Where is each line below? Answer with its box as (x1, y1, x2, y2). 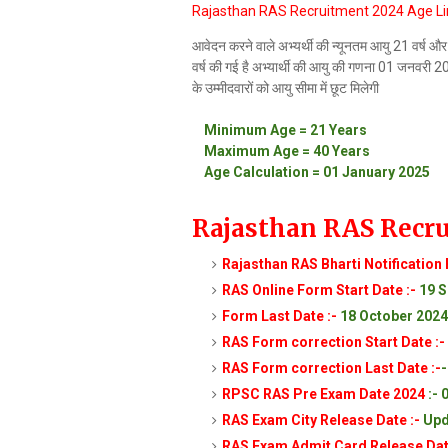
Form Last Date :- (222, 308, 337, 324)
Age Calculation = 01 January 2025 (192, 164, 430, 180)
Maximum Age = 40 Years (192, 143, 370, 159)
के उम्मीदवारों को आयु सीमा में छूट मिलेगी (192, 80, 379, 96)
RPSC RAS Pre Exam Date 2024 (222, 386, 428, 402)
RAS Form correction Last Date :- (222, 360, 441, 376)
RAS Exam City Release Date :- (222, 412, 423, 428)
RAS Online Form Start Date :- (222, 282, 416, 298)
